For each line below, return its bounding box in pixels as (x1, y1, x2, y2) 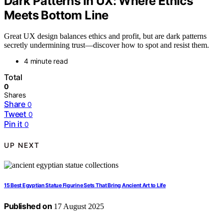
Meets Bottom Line (4, 7, 109, 22)
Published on (4, 201, 52, 212)
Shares (4, 91, 26, 100)
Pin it (4, 119, 22, 129)
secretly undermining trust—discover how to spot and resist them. (4, 41, 209, 50)
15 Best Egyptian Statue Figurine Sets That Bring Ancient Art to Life (4, 182, 166, 189)
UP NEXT (4, 140, 40, 149)
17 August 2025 (52, 202, 105, 211)
